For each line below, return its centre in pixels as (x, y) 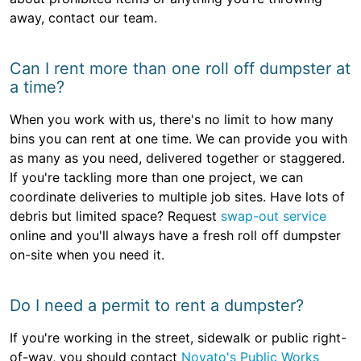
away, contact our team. (83, 18)
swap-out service (274, 216)
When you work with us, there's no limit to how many (172, 120)
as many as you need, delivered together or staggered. (177, 158)
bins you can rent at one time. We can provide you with (178, 139)
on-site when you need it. (87, 255)
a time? (37, 87)
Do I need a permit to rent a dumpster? (157, 306)
